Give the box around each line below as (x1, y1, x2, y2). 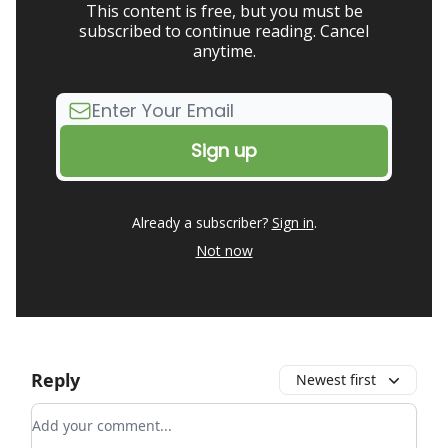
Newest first (296, 370, 376, 390)
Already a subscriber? (131, 213, 268, 233)
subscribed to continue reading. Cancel (79, 20, 369, 43)
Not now (195, 241, 253, 261)
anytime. (192, 40, 256, 63)
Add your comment (31, 404, 177, 427)
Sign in (271, 213, 314, 233)
